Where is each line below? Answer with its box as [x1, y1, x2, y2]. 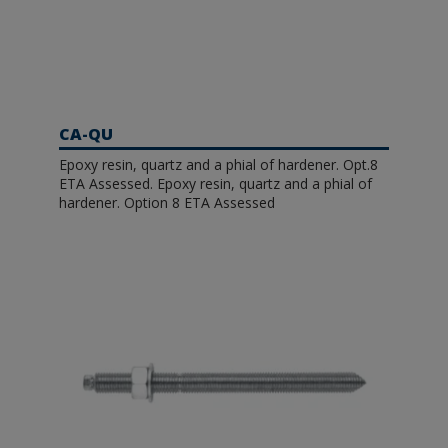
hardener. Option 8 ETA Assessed [59, 192, 275, 212]
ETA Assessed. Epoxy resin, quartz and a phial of [59, 173, 372, 193]
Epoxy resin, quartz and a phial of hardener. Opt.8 [59, 154, 378, 174]
